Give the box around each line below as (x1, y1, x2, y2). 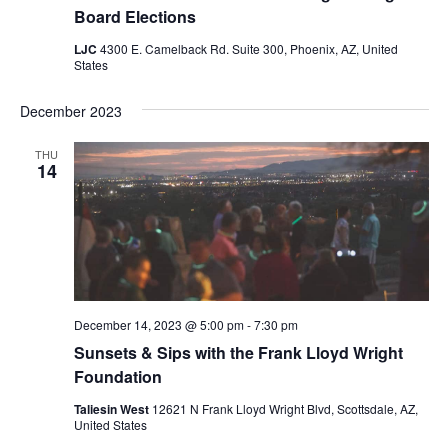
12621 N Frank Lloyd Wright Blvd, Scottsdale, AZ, (151, 399, 418, 417)
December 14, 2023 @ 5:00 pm (73, 315, 244, 333)
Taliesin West (73, 399, 152, 418)
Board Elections (73, 4, 196, 28)
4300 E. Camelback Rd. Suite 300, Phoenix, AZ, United (99, 39, 398, 57)
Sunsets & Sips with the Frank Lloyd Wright (73, 340, 403, 364)
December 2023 (19, 100, 122, 121)
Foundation (73, 364, 162, 388)
